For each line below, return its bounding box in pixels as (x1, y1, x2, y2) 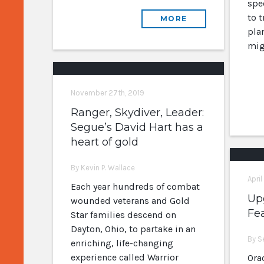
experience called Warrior (70, 252, 179, 263)
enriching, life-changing (70, 237, 173, 249)
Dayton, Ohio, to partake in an (70, 223, 196, 235)
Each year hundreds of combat (70, 181, 200, 192)
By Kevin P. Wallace (70, 163, 135, 172)
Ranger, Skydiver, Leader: (70, 106, 204, 119)
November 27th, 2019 (70, 88, 144, 97)
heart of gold (70, 136, 138, 148)
